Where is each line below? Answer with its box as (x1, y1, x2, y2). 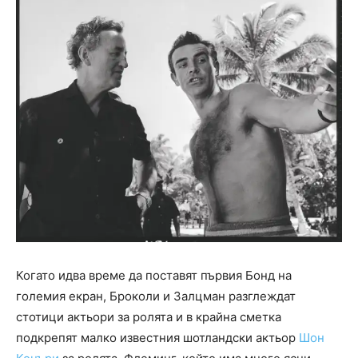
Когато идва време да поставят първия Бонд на (16, 268, 292, 284)
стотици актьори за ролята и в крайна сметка (16, 309, 281, 325)
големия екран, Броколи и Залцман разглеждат (16, 288, 296, 304)
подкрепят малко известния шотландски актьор (16, 330, 299, 346)
